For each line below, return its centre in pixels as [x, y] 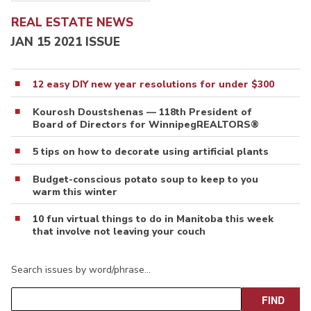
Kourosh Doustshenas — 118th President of [142, 112]
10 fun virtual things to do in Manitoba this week [153, 219]
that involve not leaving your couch [119, 232]
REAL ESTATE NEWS [72, 22]
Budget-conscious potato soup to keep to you [145, 180]
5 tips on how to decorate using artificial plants [151, 152]
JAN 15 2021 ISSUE [66, 42]
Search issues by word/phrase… [81, 270]
